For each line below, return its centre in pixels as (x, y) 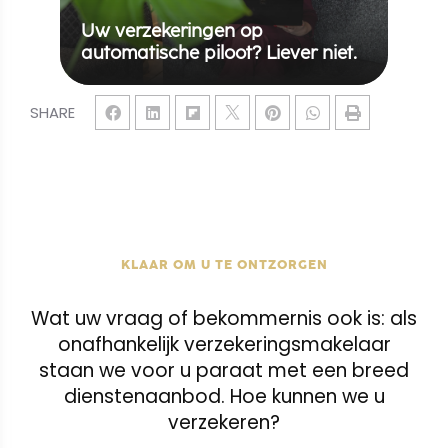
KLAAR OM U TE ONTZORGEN (224, 265)
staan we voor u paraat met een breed (224, 371)
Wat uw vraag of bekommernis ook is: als (224, 319)
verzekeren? (224, 423)
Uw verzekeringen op (171, 31)
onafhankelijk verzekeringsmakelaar (224, 345)
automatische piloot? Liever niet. (218, 53)
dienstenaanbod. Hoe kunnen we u (224, 397)
